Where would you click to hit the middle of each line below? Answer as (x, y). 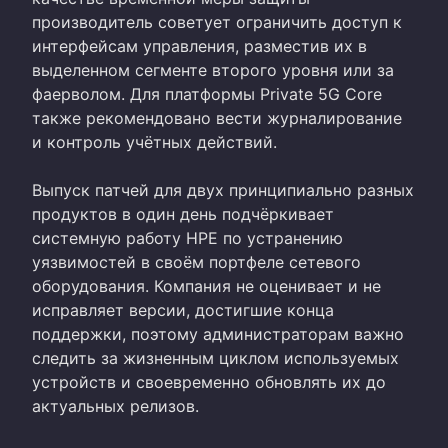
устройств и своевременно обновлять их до (209, 381)
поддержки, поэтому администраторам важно (218, 333)
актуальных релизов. (115, 405)
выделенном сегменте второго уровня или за (213, 69)
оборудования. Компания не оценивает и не (206, 285)
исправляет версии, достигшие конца (183, 309)
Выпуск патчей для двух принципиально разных (223, 189)
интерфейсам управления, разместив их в (199, 45)
